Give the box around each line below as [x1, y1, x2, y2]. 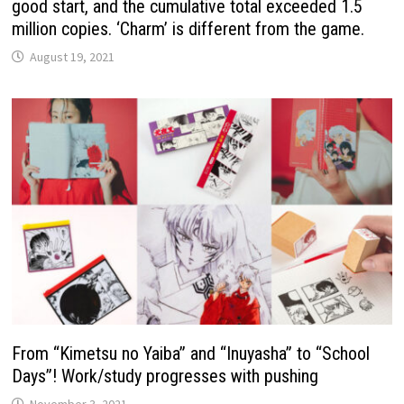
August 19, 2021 [30, 49, 115, 66]
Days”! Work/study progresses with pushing [12, 365, 319, 388]
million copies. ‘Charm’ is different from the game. [12, 18, 365, 41]
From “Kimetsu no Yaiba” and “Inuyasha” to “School [12, 343, 371, 365]
